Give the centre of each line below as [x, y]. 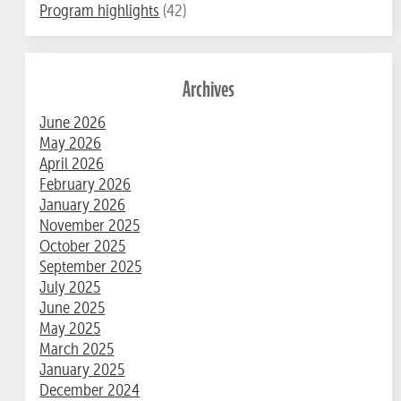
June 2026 [73, 123]
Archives [208, 89]
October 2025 [83, 246]
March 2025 [77, 349]
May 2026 [71, 143]
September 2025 [91, 267]
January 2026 [83, 205]
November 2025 [90, 226]
